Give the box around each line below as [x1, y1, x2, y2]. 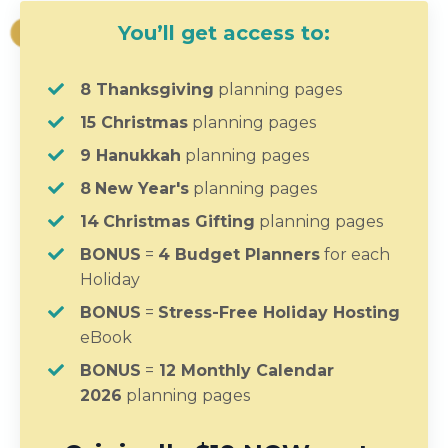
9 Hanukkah [80, 145, 181, 165]
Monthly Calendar [176, 360, 334, 380]
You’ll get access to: [118, 20, 330, 45]
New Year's [95, 178, 189, 198]
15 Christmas [80, 112, 188, 132]
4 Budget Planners [158, 244, 320, 264]
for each [320, 244, 390, 264]
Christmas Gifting [103, 211, 255, 231]
